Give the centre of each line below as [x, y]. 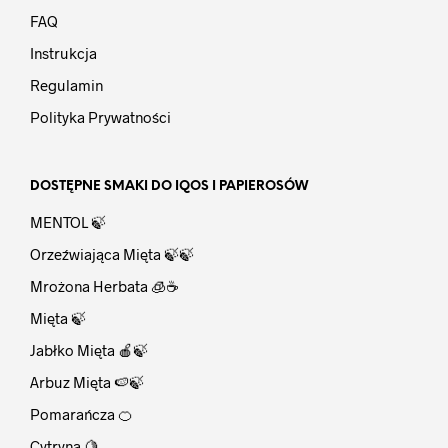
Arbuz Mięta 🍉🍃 [87, 381]
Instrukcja [63, 52]
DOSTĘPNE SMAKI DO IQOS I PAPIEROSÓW [169, 186]
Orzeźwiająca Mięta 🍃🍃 [112, 253]
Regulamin [66, 84]
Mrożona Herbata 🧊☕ [104, 285]
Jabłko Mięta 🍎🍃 [89, 349]
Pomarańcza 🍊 [81, 413]
